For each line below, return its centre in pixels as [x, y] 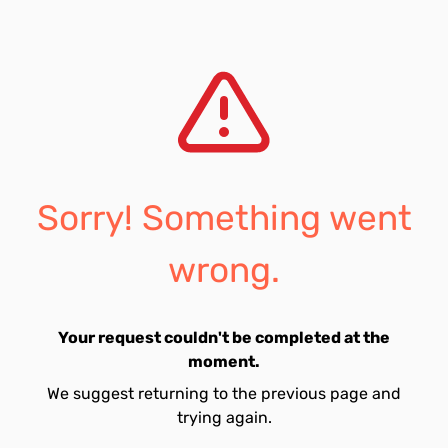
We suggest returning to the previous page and [224, 393]
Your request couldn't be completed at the [224, 337]
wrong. [224, 270]
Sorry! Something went [224, 218]
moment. [224, 361]
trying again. [224, 417]
